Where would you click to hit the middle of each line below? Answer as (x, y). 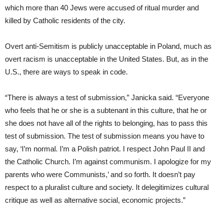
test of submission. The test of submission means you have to (105, 136)
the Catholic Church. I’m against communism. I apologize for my (108, 161)
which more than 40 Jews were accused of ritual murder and (102, 7)
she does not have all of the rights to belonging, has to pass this (106, 123)
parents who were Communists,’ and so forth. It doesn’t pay (100, 174)
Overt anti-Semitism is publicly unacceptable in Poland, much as (108, 46)
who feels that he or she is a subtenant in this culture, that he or (106, 110)
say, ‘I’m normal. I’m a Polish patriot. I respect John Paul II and (105, 148)
